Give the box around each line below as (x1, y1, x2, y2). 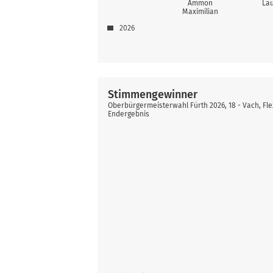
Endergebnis (108, 109, 149, 118)
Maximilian (182, 7, 218, 16)
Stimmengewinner (108, 87, 198, 101)
